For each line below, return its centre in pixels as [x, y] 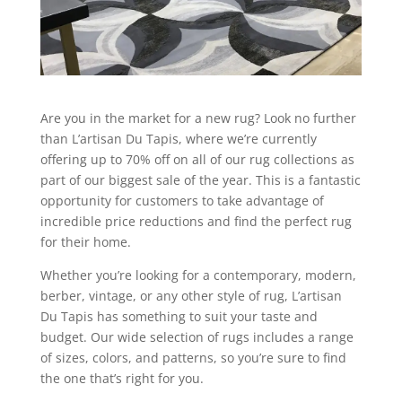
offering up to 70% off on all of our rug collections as [197, 159]
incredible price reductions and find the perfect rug [196, 221]
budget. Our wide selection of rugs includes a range [197, 336]
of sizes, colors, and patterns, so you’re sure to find [193, 357]
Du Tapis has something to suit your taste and [179, 316]
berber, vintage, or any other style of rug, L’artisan [191, 295]
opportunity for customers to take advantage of [182, 200]
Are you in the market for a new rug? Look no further [198, 118]
